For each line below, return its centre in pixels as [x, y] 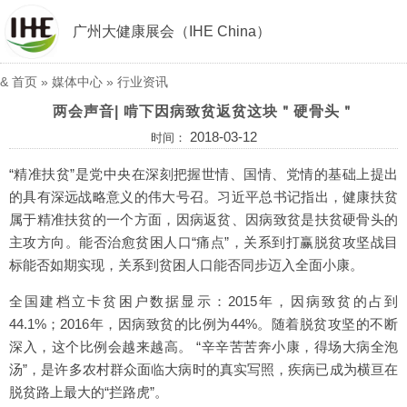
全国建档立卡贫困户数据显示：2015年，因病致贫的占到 [203, 301]
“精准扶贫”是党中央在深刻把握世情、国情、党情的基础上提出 [203, 174]
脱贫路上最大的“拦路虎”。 [89, 392]
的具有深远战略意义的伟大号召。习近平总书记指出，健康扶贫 [203, 197]
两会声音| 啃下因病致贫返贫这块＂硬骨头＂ [203, 111]
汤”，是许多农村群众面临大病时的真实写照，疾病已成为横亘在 [203, 369]
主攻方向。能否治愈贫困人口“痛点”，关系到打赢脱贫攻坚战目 [203, 242]
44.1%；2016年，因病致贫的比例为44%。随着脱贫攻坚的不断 [203, 324]
